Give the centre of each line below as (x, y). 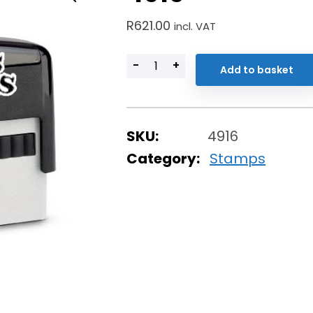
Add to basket (257, 70)
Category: (165, 158)
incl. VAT (195, 27)
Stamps (238, 158)
